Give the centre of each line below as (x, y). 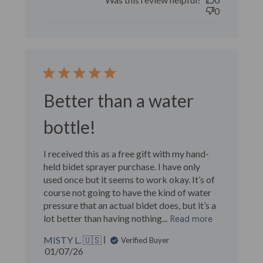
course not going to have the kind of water (128, 192)
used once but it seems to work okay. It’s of (129, 179)
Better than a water (119, 100)
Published (84, 250)
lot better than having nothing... (106, 218)
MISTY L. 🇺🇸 (73, 240)
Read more (192, 220)
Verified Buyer (145, 240)
